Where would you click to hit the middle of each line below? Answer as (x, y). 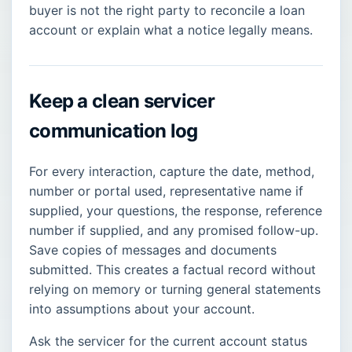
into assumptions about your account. (142, 308)
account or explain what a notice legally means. (171, 30)
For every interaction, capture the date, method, (172, 171)
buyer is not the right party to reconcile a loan (167, 11)
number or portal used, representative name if (166, 191)
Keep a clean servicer (122, 101)
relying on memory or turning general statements (175, 289)
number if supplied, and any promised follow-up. (174, 230)
